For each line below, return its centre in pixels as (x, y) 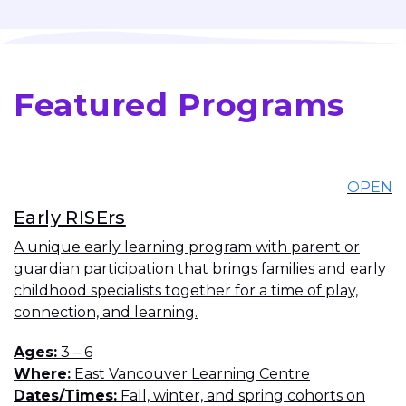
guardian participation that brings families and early (200, 269)
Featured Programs (179, 105)
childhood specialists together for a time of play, (186, 291)
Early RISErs (70, 218)
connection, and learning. (106, 313)
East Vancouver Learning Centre (190, 374)
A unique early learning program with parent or (187, 247)
